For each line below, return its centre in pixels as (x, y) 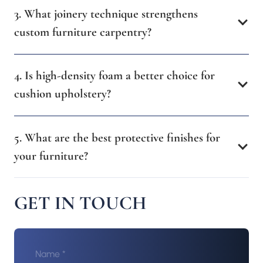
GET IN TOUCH (80, 203)
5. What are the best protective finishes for (117, 137)
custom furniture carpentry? (83, 32)
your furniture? (51, 156)
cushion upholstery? (63, 94)
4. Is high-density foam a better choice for (114, 76)
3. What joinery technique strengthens (106, 14)
